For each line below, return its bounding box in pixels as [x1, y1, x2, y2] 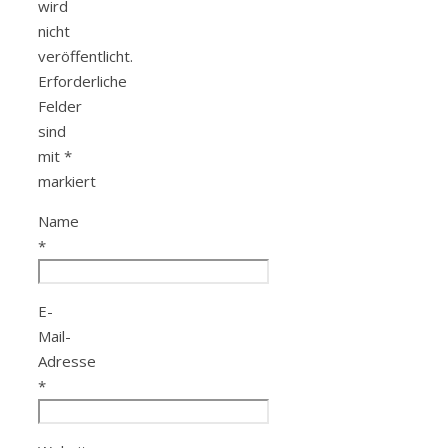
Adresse [38, 350, 96, 371]
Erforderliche [38, 70, 127, 91]
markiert [38, 170, 96, 191]
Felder [38, 95, 82, 116]
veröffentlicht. [38, 45, 133, 66]
